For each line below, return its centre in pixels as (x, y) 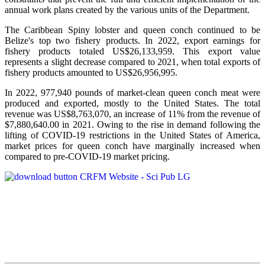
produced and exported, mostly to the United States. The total (132, 104)
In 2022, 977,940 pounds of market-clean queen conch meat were (132, 93)
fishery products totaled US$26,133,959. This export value (132, 51)
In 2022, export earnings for (203, 41)
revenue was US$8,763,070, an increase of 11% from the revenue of (132, 114)
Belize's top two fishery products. (75, 41)
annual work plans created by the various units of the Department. (127, 10)
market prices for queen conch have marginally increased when (132, 146)
